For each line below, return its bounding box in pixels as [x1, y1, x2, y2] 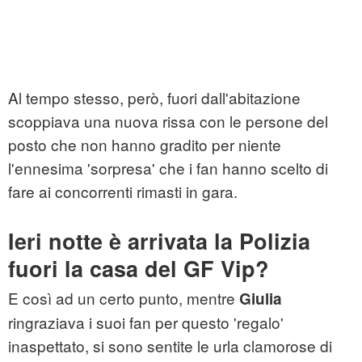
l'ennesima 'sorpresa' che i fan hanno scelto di [8, 157, 328, 179]
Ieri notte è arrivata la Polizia [8, 225, 310, 257]
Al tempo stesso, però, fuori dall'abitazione [8, 86, 301, 109]
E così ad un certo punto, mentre [8, 287, 239, 309]
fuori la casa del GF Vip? [8, 253, 269, 284]
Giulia [239, 288, 282, 310]
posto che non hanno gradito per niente [8, 133, 281, 156]
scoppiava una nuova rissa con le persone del [8, 110, 328, 133]
